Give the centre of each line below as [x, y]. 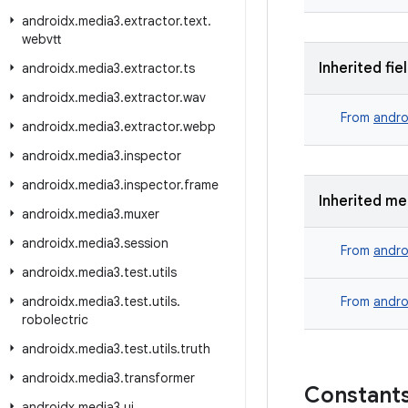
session [146, 243]
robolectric [55, 320]
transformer [159, 378]
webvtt [41, 39]
